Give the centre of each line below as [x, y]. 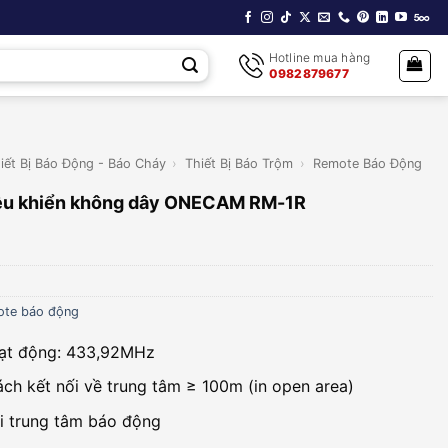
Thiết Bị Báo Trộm [239, 163]
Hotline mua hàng [319, 57]
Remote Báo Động [367, 163]
